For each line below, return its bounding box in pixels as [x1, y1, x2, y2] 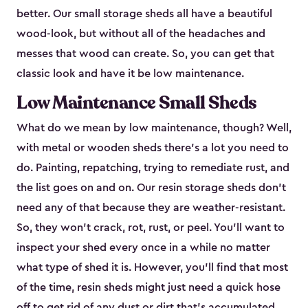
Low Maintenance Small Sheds [16, 91, 257, 115]
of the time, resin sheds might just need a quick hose [16, 282, 280, 294]
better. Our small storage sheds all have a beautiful [16, 8, 272, 20]
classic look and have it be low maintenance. [16, 68, 244, 80]
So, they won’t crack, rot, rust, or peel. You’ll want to [16, 222, 285, 234]
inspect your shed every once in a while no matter [16, 242, 270, 254]
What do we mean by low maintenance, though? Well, [16, 122, 291, 134]
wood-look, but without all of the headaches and [16, 28, 265, 40]
